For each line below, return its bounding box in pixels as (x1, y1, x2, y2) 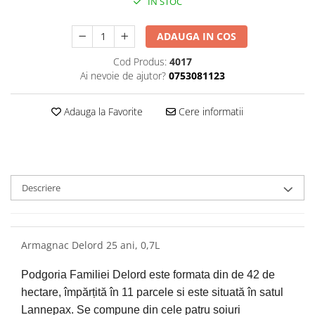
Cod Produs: (112, 54, 167, 68)
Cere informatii (175, 104, 243, 118)
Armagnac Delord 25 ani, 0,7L (21, 238, 160, 252)
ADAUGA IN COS (157, 29, 237, 43)
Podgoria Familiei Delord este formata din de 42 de (21, 268, 275, 281)
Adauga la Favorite (60, 104, 143, 118)
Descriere (22, 181, 60, 194)
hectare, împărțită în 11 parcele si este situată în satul (21, 285, 283, 298)
